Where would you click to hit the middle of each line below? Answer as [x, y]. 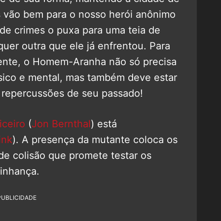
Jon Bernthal [61, 124]
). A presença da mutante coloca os [95, 140]
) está [104, 124]
